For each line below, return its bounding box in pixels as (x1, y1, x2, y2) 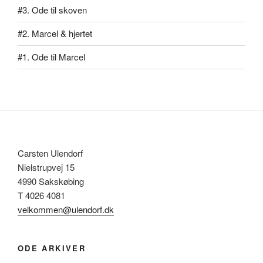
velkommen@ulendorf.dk (18, 203, 114, 215)
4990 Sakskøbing (18, 174, 84, 187)
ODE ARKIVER (18, 242, 86, 254)
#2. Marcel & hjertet (18, 27, 92, 40)
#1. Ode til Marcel (18, 50, 85, 63)
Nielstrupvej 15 (18, 160, 75, 173)
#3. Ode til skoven (18, 4, 87, 16)
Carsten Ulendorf (18, 146, 83, 159)
